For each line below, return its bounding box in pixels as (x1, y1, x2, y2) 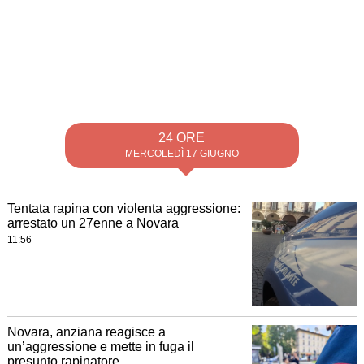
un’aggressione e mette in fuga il (6, 340, 194, 354)
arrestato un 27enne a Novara (6, 216, 179, 230)
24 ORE (158, 131, 206, 145)
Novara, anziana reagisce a (6, 325, 166, 340)
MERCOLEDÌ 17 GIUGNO (124, 148, 239, 159)
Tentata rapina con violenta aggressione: (6, 201, 240, 215)
